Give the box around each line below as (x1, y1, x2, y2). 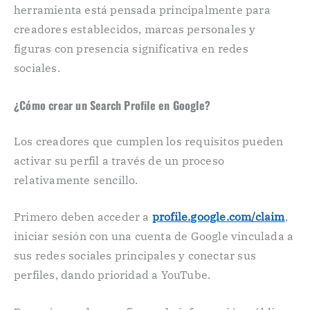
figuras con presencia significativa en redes (14, 41, 248, 55)
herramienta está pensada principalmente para (14, 2, 271, 17)
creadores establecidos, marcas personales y (14, 21, 256, 36)
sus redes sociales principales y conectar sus (14, 248, 257, 263)
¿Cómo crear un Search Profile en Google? (14, 96, 210, 113)
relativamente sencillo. (14, 172, 138, 187)
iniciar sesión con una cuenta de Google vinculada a (14, 229, 294, 244)
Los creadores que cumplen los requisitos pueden (14, 134, 284, 148)
